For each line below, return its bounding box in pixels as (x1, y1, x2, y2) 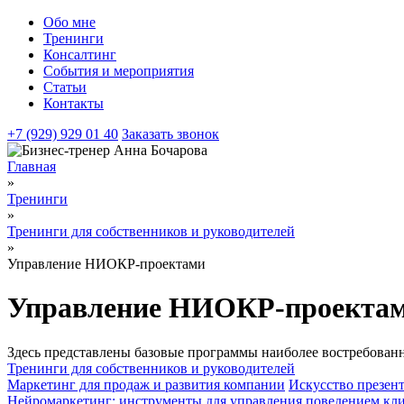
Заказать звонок (122, 126, 219, 142)
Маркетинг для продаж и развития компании (7, 376, 285, 392)
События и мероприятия (43, 63, 194, 78)
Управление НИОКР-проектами (7, 256, 206, 271)
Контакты (43, 96, 104, 111)
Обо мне (43, 14, 96, 30)
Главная (7, 159, 56, 174)
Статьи (43, 79, 87, 95)
